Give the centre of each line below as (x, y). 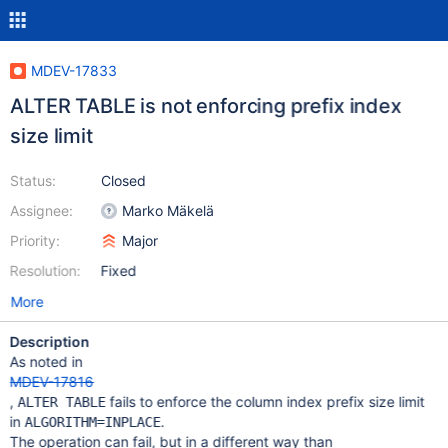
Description (49, 341)
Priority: (34, 240)
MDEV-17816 (51, 381)
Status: (32, 180)
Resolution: (45, 270)
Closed (123, 180)
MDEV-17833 (73, 70)
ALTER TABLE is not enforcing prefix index (205, 106)
